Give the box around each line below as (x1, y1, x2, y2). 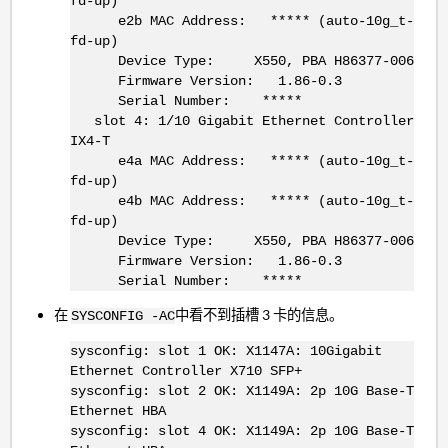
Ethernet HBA (69, 402, 166, 419)
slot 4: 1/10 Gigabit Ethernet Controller (69, 112, 414, 129)
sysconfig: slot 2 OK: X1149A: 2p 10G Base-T (69, 382, 414, 399)
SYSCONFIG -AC (71, 308, 176, 325)
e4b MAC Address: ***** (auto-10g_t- (69, 192, 414, 209)
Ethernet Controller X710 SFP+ (69, 362, 302, 379)
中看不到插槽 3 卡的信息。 (175, 306, 344, 324)
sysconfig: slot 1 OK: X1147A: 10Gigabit (69, 342, 382, 359)
